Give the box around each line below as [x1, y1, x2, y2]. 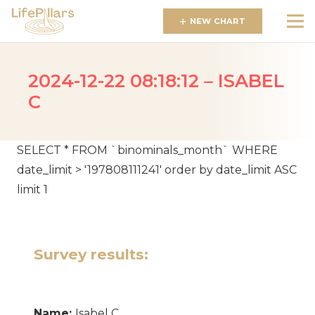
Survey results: [34, 245, 148, 263]
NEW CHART [189, 15, 245, 26]
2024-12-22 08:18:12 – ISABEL [28, 70, 284, 91]
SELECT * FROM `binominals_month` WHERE [17, 143, 278, 157]
